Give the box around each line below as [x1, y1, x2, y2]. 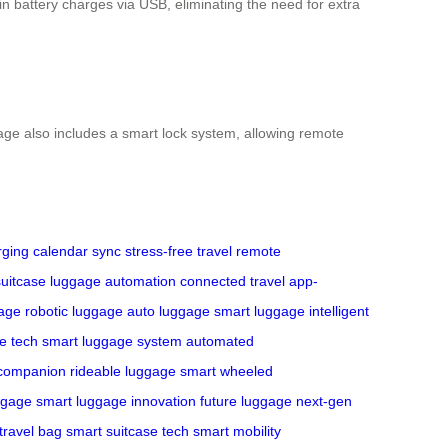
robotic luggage [25, 302, 123, 319]
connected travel [180, 272, 285, 289]
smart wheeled [180, 362, 273, 379]
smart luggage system [42, 332, 182, 349]
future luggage [200, 392, 292, 409]
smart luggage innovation [36, 392, 196, 409]
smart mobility [193, 422, 281, 439]
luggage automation [50, 272, 176, 289]
